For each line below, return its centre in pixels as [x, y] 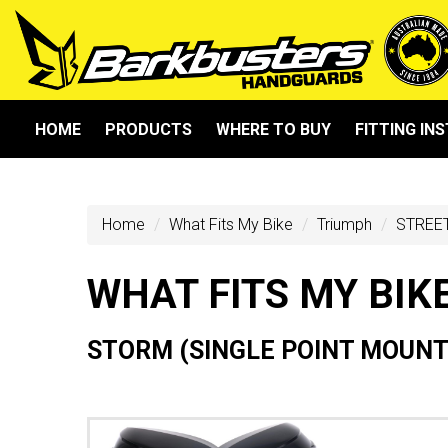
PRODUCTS [148, 129]
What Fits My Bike [231, 224]
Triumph [344, 224]
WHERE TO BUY [273, 129]
